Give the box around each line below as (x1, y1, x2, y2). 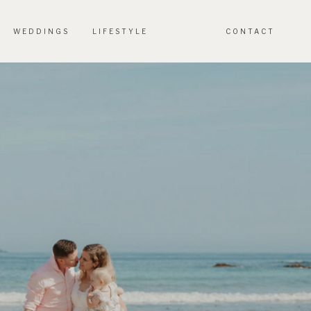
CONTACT (225, 27, 275, 35)
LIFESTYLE (92, 27, 148, 35)
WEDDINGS (12, 27, 69, 35)
